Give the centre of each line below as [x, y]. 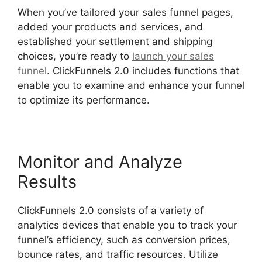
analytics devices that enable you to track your [127, 225]
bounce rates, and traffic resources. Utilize [118, 254]
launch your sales [173, 56]
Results [47, 181]
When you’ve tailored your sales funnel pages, [125, 12]
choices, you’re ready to [75, 56]
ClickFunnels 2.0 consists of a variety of [111, 210]
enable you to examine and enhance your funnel [131, 85]
